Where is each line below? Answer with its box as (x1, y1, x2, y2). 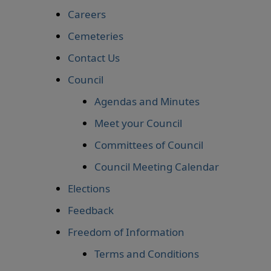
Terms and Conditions (94, 247, 199, 261)
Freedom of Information (68, 225, 184, 239)
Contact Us (68, 51, 120, 65)
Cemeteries (68, 29, 123, 43)
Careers (68, 7, 106, 21)
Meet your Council (94, 116, 182, 130)
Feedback (68, 203, 114, 217)
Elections (68, 181, 110, 195)
